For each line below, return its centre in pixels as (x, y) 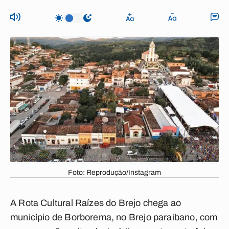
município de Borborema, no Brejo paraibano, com (114, 217)
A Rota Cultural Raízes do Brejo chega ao (96, 203)
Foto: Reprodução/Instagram (114, 173)
